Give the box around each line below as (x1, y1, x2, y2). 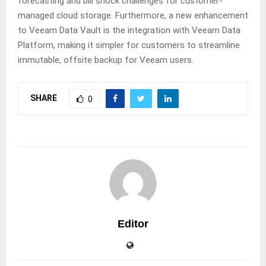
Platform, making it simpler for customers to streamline (18, 40, 240, 51)
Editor (118, 218, 148, 230)
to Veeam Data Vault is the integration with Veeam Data (18, 25, 240, 36)
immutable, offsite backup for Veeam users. (18, 55, 194, 66)
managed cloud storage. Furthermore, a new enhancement (18, 10, 248, 21)
